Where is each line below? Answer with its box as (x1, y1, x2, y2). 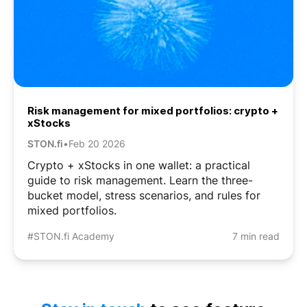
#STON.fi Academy (27, 230, 114, 242)
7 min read (232, 230, 280, 242)
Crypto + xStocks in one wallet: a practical (27, 158, 250, 172)
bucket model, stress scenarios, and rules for (27, 188, 260, 202)
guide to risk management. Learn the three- (27, 173, 253, 187)
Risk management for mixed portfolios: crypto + (27, 103, 278, 117)
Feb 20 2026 (69, 137, 125, 149)
